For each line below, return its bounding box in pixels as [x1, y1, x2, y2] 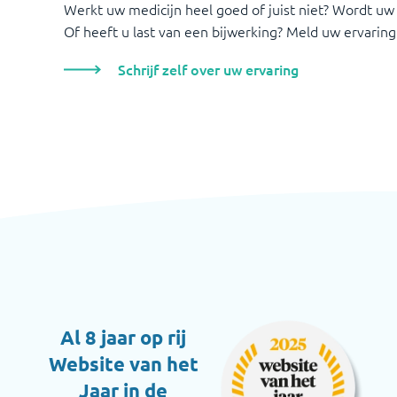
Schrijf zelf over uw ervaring [118, 59, 299, 80]
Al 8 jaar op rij [60, 325, 186, 350]
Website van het [48, 352, 198, 377]
